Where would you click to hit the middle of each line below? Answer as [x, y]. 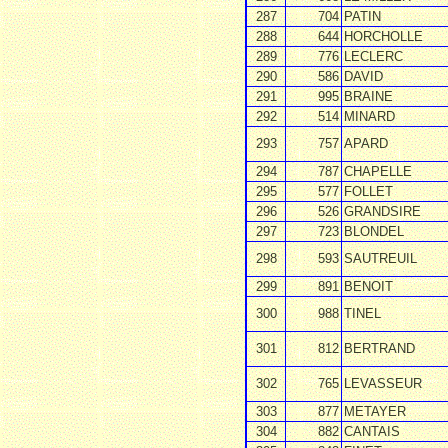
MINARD [369, 116]
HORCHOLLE [383, 36]
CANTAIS [372, 431]
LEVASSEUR [383, 383]
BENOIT [368, 286]
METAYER [375, 411]
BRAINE [368, 96]
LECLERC [373, 56]
